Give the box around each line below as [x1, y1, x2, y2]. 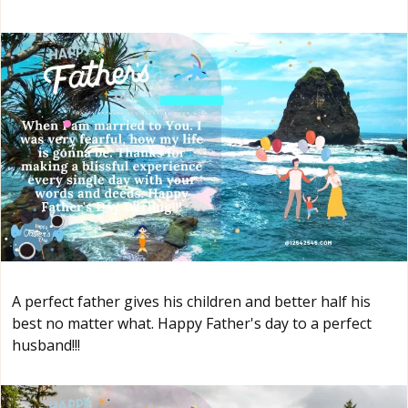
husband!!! [12, 334, 80, 355]
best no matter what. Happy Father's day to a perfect [12, 312, 372, 333]
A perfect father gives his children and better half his [12, 291, 371, 311]
